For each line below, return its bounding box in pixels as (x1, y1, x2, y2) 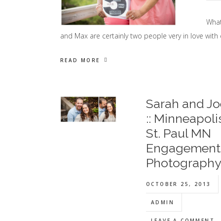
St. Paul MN (146, 126, 211, 141)
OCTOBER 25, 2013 (146, 181, 211, 187)
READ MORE (60, 57, 100, 64)
